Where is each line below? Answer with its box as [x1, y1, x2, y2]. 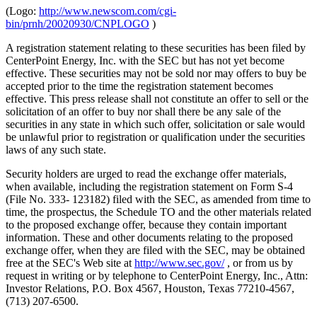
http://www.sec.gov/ [134, 256, 224, 269]
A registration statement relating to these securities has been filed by [6, 41, 306, 54]
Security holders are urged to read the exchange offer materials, [6, 167, 287, 180]
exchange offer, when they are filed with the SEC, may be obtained [6, 243, 305, 256]
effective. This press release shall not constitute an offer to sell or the [6, 92, 309, 105]
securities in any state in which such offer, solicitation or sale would [6, 117, 305, 130]
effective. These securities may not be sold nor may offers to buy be [6, 67, 306, 79]
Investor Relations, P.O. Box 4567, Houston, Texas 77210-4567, [6, 282, 294, 294]
